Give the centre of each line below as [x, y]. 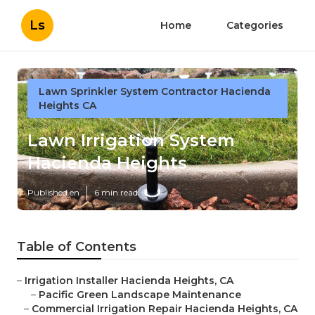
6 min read [116, 193]
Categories [255, 25]
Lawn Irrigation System [131, 141]
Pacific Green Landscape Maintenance [140, 295]
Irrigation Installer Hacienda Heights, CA [129, 281]
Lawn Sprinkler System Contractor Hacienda [155, 91]
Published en [53, 193]
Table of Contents [77, 247]
